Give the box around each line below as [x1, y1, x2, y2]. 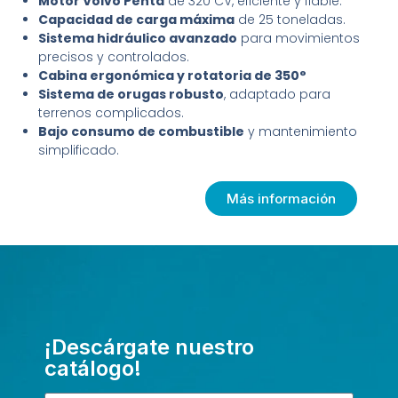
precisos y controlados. [38, 48, 190, 67]
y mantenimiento [244, 123, 358, 141]
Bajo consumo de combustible [38, 123, 245, 141]
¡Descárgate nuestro [44, 333, 254, 360]
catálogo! [44, 354, 141, 381]
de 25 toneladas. [235, 11, 346, 29]
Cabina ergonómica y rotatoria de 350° [38, 67, 307, 85]
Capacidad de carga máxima [38, 11, 235, 29]
